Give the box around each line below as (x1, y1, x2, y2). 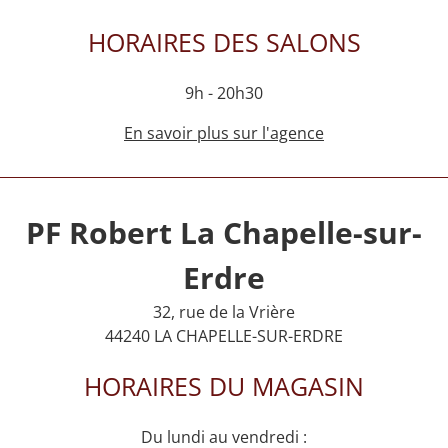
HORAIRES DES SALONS (87, 24, 361, 59)
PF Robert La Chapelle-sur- (26, 211, 422, 253)
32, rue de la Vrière (153, 300, 295, 323)
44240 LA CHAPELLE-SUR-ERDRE (105, 324, 343, 347)
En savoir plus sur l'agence (124, 121, 324, 144)
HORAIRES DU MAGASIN (84, 368, 364, 403)
